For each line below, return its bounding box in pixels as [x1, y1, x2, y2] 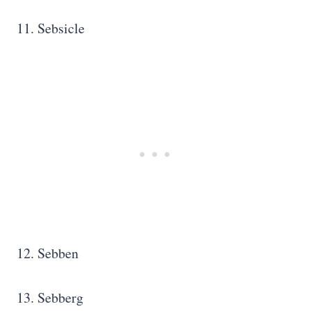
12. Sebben [17, 244, 78, 263]
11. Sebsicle [17, 19, 85, 38]
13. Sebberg [17, 288, 83, 308]
